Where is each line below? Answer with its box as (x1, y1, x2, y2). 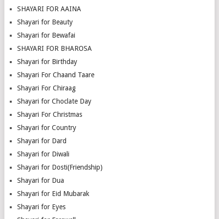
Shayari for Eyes (17, 203, 66, 211)
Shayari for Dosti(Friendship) (17, 163, 103, 172)
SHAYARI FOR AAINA (17, 5, 81, 13)
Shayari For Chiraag (17, 84, 76, 92)
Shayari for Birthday (17, 58, 77, 66)
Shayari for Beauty (17, 18, 73, 26)
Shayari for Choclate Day (17, 97, 91, 106)
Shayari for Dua (17, 176, 64, 185)
